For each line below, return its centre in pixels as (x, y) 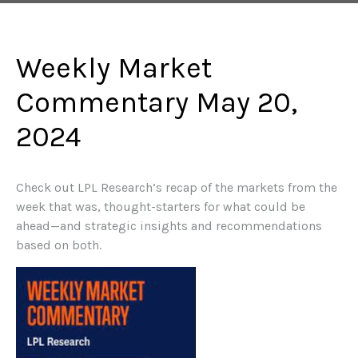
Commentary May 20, (157, 102)
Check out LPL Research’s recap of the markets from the (177, 187)
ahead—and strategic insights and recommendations (169, 225)
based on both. (59, 245)
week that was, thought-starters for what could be (161, 206)
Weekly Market (114, 68)
